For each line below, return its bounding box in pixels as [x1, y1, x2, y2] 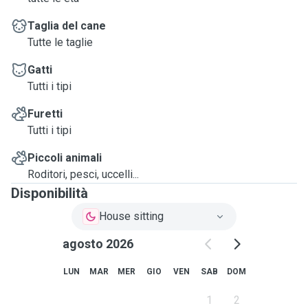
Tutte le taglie [27, 36, 93, 49]
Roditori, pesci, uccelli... [27, 168, 139, 181]
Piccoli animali [27, 151, 102, 164]
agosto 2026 [62, 236, 133, 251]
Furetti [27, 107, 63, 120]
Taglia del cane [27, 19, 106, 32]
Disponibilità [11, 185, 88, 201]
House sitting [99, 210, 164, 223]
